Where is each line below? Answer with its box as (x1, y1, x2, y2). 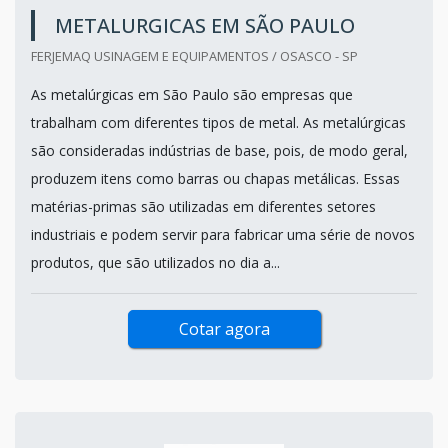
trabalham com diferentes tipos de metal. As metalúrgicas (31, 112, 406, 132)
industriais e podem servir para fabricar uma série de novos (31, 224, 415, 244)
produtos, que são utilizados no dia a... (31, 252, 280, 272)
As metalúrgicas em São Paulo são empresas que (31, 84, 353, 104)
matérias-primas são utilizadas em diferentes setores (31, 196, 376, 216)
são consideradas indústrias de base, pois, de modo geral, (31, 140, 408, 160)
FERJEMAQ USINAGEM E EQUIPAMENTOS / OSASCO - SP (31, 46, 358, 65)
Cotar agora (178, 317, 270, 340)
